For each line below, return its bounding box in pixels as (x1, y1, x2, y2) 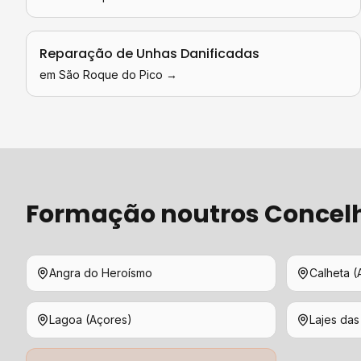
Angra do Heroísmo (49, 266, 152, 280)
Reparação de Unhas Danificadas (39, 44, 259, 63)
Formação (26, 197, 156, 231)
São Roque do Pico (59, 68, 163, 81)
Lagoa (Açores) (49, 313, 132, 326)
